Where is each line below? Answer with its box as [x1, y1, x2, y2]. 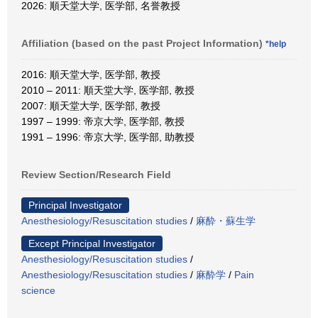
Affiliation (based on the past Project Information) [21, 38, 265, 49]
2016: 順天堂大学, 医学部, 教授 [21, 69, 160, 80]
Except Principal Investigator [28, 238, 155, 249]
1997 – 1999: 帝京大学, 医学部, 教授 [21, 116, 185, 127]
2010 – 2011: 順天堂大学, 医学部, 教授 [21, 84, 194, 96]
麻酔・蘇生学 [196, 215, 256, 226]
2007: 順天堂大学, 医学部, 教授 [21, 100, 160, 111]
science [21, 285, 55, 296]
